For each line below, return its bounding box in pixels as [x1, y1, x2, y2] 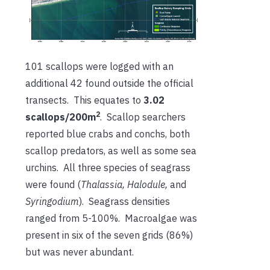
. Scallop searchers [100, 111, 186, 124]
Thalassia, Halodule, [81, 178, 170, 191]
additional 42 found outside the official [25, 77, 193, 90]
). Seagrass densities [79, 195, 170, 208]
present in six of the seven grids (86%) [25, 229, 193, 242]
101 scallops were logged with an [25, 60, 174, 73]
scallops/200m [25, 111, 96, 124]
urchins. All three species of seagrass [25, 162, 190, 174]
